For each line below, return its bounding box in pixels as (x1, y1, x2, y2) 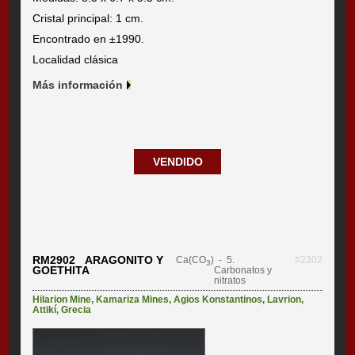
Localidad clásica (32, 52, 119, 66)
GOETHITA (32, 263, 90, 277)
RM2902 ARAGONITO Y (32, 253, 164, 266)
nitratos (213, 274, 246, 286)
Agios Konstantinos (174, 293, 263, 305)
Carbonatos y (213, 264, 272, 276)
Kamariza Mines (96, 293, 170, 305)
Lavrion (267, 293, 302, 305)
